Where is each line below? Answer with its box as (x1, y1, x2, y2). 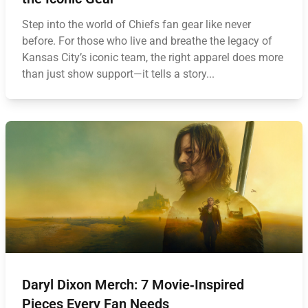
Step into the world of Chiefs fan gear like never (22, 18, 251, 31)
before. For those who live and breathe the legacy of (22, 34, 272, 47)
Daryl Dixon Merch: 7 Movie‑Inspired (22, 276, 244, 293)
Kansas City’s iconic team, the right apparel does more (22, 51, 283, 64)
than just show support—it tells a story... (22, 67, 214, 80)
